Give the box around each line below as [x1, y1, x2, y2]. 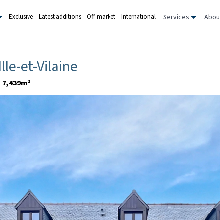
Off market [87, 12, 115, 21]
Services [163, 12, 191, 22]
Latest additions [39, 12, 81, 21]
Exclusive [9, 12, 33, 21]
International [121, 12, 156, 21]
